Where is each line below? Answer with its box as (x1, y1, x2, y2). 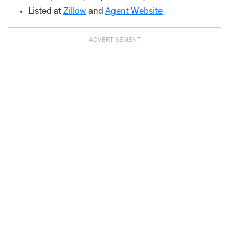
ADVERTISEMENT (88, 37, 141, 44)
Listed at (28, 7, 63, 16)
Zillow (63, 7, 86, 16)
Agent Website (105, 7, 163, 16)
